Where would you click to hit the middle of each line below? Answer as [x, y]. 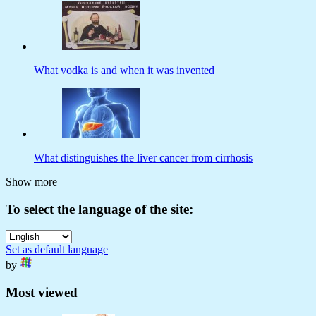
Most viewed [42, 293]
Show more [31, 182]
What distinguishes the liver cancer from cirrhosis [143, 158]
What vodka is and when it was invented [124, 71]
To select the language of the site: [99, 209]
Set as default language [57, 250]
